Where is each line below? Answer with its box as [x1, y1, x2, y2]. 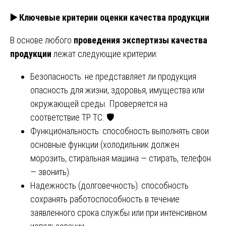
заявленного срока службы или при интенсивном [30, 207, 207, 218]
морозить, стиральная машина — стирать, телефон [30, 152, 211, 163]
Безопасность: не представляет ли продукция [30, 71, 196, 82]
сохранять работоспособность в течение [30, 193, 180, 204]
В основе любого [10, 34, 74, 45]
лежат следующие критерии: [51, 48, 157, 59]
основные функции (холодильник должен [30, 139, 179, 150]
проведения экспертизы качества [74, 34, 207, 45]
